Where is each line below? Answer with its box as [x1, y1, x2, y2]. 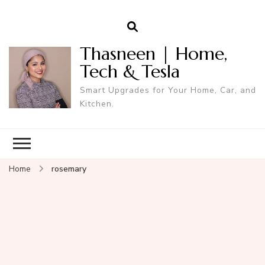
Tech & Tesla [79, 60, 180, 82]
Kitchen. [79, 98, 114, 109]
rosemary [51, 163, 86, 174]
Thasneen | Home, [79, 42, 227, 64]
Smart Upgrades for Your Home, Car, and [79, 84, 256, 96]
